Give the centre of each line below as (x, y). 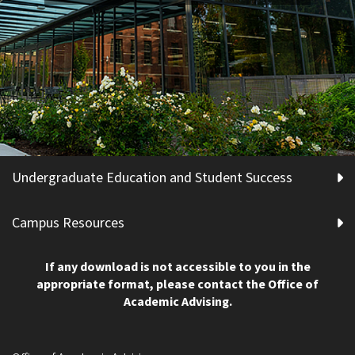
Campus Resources (68, 223)
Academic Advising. (177, 302)
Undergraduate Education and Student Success (152, 177)
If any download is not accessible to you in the (177, 267)
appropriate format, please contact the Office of (177, 284)
